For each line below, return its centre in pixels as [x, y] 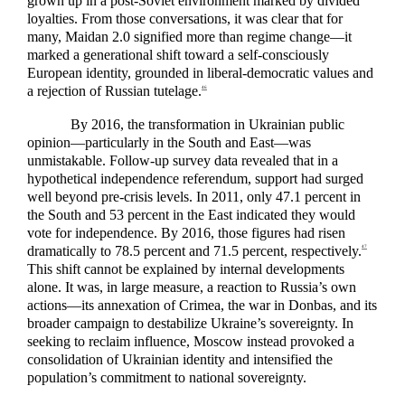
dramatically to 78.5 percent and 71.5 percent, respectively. [194, 250]
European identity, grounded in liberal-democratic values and [200, 73]
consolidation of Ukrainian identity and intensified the [180, 359]
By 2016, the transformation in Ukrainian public [207, 124]
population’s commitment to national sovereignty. [167, 377]
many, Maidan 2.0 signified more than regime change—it [189, 37]
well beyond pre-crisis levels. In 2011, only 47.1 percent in [194, 196]
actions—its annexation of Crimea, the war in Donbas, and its [202, 305]
